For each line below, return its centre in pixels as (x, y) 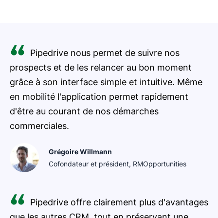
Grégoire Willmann (80, 152)
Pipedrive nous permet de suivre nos (105, 53)
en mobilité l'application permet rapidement (99, 97)
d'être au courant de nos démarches (84, 111)
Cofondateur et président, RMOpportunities (118, 164)
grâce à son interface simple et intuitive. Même (106, 82)
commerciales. (39, 126)
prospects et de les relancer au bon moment (101, 68)
